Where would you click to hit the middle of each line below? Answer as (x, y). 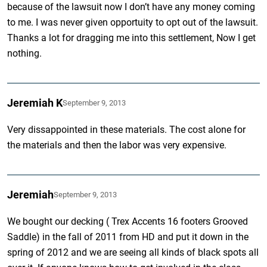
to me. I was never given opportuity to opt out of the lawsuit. (133, 22)
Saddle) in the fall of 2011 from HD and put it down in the (128, 237)
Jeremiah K (35, 103)
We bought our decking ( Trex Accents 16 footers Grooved (128, 221)
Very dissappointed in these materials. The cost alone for (127, 129)
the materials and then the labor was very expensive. (117, 145)
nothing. (25, 53)
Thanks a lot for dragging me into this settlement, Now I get (132, 38)
